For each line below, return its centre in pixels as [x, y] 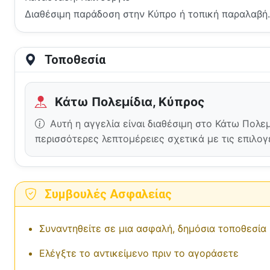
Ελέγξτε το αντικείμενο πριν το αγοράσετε [139, 253]
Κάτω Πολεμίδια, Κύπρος [128, 102]
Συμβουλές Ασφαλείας [107, 194]
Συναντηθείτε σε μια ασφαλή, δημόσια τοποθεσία [153, 229]
